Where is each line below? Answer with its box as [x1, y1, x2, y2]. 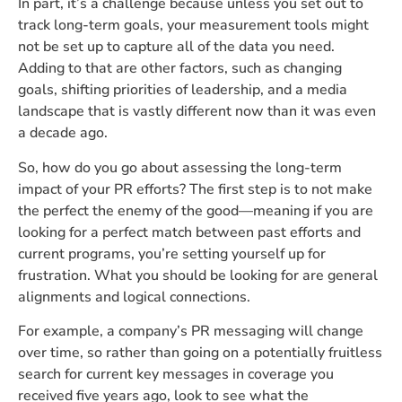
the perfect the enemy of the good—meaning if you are [18, 200, 373, 221]
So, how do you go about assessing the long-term [18, 157, 342, 178]
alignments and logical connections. [18, 286, 250, 307]
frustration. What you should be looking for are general [18, 265, 378, 285]
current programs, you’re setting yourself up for [18, 243, 326, 264]
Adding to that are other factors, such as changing [18, 58, 342, 79]
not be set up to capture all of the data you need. [18, 37, 335, 57]
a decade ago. [18, 123, 108, 144]
